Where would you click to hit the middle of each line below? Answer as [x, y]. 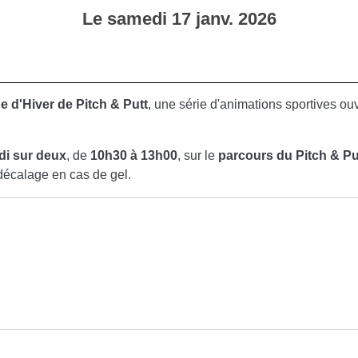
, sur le [198, 155]
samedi [139, 18]
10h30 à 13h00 [134, 155]
